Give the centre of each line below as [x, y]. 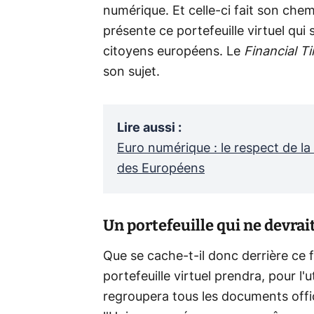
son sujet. [131, 72]
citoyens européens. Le [173, 52]
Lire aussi [146, 128]
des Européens [161, 169]
